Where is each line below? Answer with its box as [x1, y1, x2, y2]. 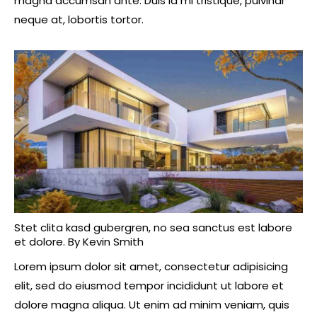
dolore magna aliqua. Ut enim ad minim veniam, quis [14, 297, 289, 313]
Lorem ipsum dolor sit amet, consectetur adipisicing [14, 259, 288, 275]
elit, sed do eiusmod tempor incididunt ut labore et [14, 278, 284, 294]
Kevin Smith [83, 234, 144, 250]
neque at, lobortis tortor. [14, 12, 144, 28]
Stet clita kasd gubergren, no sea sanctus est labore [14, 220, 292, 236]
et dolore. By [14, 234, 83, 250]
